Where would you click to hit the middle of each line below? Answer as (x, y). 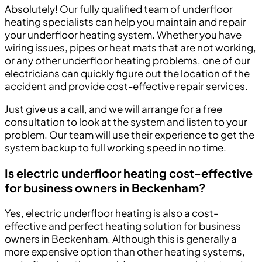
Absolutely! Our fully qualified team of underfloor (119, 9)
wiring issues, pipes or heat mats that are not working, (130, 48)
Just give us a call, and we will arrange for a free (113, 109)
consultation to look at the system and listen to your (126, 122)
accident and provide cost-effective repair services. (126, 86)
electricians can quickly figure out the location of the (127, 73)
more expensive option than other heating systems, (125, 252)
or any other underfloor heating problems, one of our (127, 61)
